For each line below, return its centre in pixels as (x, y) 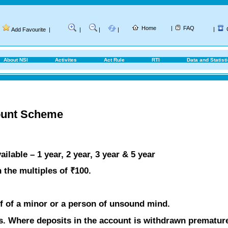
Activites (66, 60)
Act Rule (114, 60)
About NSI (16, 60)
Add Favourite (28, 30)
